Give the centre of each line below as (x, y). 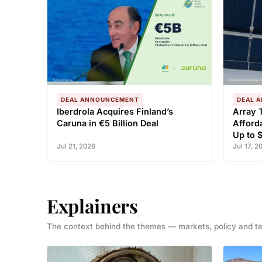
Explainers (92, 206)
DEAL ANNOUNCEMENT (100, 99)
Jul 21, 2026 (76, 146)
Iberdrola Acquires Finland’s (115, 111)
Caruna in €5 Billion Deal (108, 123)
